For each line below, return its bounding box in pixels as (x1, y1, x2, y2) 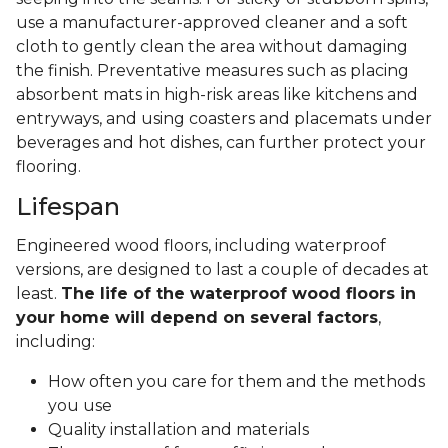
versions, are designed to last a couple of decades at (16, 260, 429, 280)
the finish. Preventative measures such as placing (16, 61, 409, 81)
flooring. (16, 157, 81, 177)
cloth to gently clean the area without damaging (16, 37, 408, 57)
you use (48, 396, 112, 416)
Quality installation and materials (48, 420, 313, 440)
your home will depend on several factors (16, 308, 378, 328)
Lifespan (16, 192, 120, 222)
